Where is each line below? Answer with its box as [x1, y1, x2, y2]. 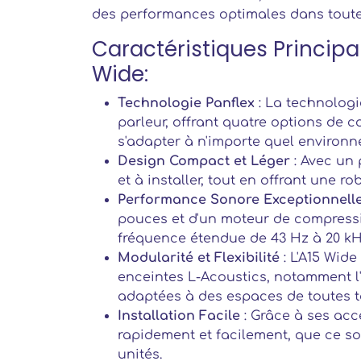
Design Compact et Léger [118, 154, 290, 168]
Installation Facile [118, 309, 240, 323]
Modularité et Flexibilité [118, 251, 280, 265]
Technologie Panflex [118, 96, 255, 110]
